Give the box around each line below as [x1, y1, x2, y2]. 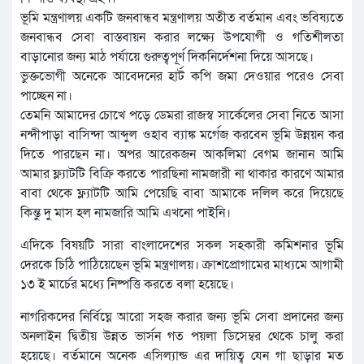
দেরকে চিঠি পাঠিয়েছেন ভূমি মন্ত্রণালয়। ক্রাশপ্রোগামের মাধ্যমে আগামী [20, 256, 344, 275]
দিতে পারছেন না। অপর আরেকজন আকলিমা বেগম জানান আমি [20, 145, 344, 164]
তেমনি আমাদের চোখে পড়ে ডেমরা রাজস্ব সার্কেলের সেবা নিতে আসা [20, 106, 344, 125]
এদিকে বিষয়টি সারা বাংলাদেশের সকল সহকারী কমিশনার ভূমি [20, 236, 344, 255]
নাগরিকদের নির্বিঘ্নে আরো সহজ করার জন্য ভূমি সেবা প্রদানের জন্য [20, 308, 344, 327]
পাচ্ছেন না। [20, 87, 72, 106]
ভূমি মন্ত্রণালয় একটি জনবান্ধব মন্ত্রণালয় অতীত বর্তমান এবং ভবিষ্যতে [20, 9, 344, 28]
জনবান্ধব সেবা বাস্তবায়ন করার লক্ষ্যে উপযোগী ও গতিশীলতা [20, 28, 344, 47]
